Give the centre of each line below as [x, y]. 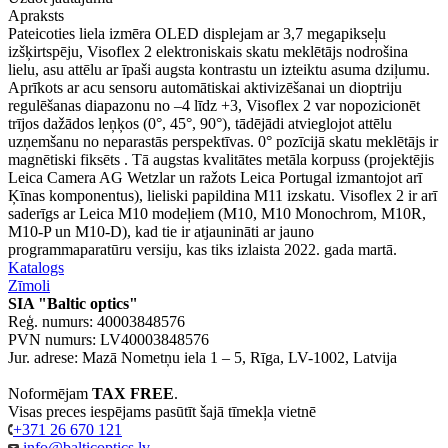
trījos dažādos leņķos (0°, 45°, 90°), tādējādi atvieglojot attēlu [200, 123]
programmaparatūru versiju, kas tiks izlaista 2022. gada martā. [202, 249]
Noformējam [50, 393]
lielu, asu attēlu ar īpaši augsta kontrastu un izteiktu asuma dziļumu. [219, 69]
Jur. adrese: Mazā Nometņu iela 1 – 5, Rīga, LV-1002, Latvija [202, 357]
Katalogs [36, 267]
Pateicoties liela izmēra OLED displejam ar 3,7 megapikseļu [197, 33]
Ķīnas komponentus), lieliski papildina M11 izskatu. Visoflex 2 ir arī [222, 195]
